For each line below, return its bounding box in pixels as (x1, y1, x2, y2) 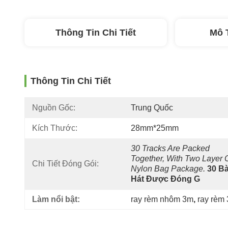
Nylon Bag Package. (131, 164, 205, 173)
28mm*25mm (131, 124, 179, 132)
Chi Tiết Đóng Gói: (32, 159, 99, 168)
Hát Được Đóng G (131, 175, 200, 183)
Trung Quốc (131, 103, 173, 112)
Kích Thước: (32, 124, 77, 132)
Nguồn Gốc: (32, 103, 75, 112)
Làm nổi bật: (32, 195, 80, 204)
